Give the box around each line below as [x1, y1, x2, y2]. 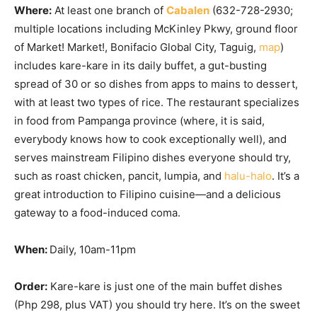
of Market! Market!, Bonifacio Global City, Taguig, [14, 40, 259, 54]
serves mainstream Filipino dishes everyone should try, [14, 151, 291, 164]
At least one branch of [52, 4, 166, 17]
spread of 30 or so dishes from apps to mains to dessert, [14, 77, 298, 91]
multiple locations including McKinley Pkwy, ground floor [14, 22, 298, 35]
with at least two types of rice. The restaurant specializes [14, 96, 299, 109]
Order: [14, 279, 47, 293]
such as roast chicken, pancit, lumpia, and [14, 169, 224, 183]
